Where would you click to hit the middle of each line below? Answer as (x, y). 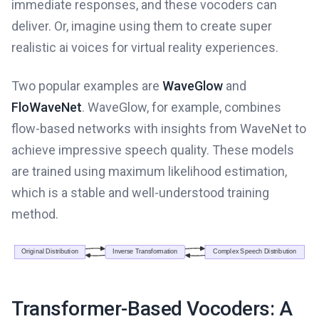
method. (35, 214)
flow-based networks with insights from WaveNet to (159, 129)
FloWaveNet (47, 108)
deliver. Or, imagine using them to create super (142, 26)
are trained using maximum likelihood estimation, (149, 172)
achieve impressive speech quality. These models (153, 150)
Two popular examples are (87, 86)
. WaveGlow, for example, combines (182, 108)
